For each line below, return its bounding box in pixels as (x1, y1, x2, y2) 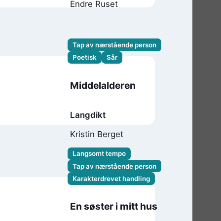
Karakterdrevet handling (72, 175, 150, 183)
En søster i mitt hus (70, 200, 158, 213)
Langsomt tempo (72, 149, 126, 158)
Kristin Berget (70, 129, 124, 140)
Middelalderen (70, 79, 136, 91)
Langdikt (70, 110, 106, 120)
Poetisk (72, 53, 97, 62)
